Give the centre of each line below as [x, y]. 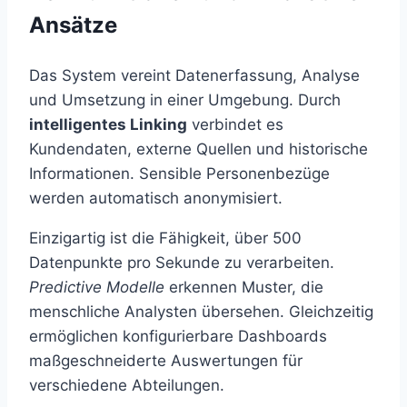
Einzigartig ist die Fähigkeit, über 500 [165, 238]
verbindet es [235, 124]
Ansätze [73, 25]
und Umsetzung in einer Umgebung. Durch [185, 99]
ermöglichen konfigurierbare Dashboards [178, 336]
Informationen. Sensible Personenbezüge [179, 173]
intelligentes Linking [108, 124]
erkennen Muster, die [244, 287]
